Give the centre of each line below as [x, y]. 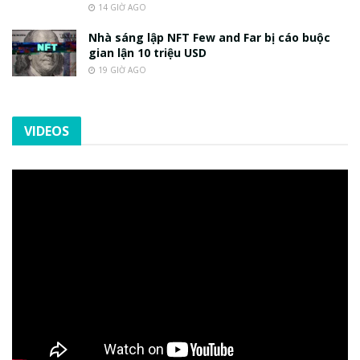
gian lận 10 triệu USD [147, 53]
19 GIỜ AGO [121, 70]
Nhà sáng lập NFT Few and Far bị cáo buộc [209, 38]
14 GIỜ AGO [121, 8]
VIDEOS [47, 131]
